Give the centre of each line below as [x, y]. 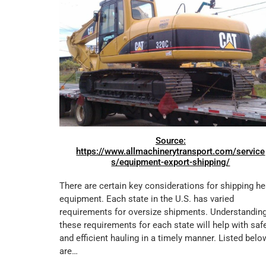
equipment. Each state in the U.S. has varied [147, 199]
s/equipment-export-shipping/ [171, 162]
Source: [170, 140]
